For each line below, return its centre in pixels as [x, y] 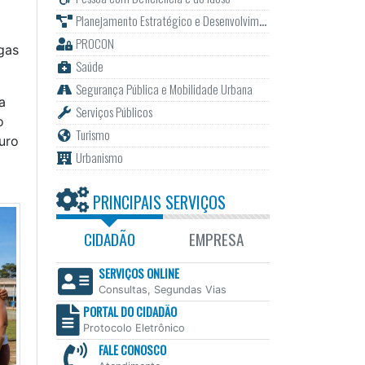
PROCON [95, 44]
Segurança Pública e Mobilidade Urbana [164, 89]
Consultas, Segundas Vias [162, 290]
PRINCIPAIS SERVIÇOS [157, 202]
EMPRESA [216, 240]
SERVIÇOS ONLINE [139, 274]
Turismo [92, 135]
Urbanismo [99, 158]
